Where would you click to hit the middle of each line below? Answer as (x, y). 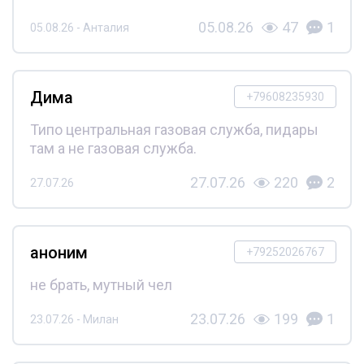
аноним (58, 253)
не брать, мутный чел (101, 285)
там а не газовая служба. (113, 149)
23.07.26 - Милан (74, 319)
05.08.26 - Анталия (79, 27)
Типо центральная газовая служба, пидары (174, 130)
